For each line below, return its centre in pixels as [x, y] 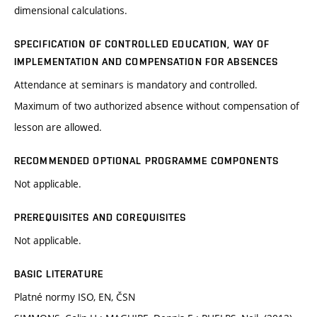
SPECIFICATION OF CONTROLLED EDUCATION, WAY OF [142, 44]
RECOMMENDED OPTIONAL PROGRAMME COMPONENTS [146, 161]
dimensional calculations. [71, 11]
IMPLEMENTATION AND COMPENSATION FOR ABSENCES [146, 62]
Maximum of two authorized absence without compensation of [157, 106]
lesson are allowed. [58, 127]
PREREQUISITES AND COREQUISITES [100, 218]
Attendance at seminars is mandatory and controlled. [136, 85]
